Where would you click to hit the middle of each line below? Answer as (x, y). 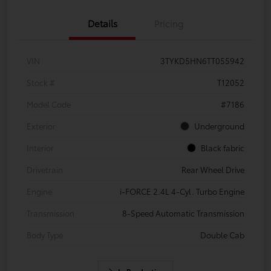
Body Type (45, 235)
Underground (219, 126)
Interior (40, 148)
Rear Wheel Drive (213, 170)
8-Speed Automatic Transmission (183, 213)
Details (102, 23)
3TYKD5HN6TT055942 (202, 61)
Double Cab (222, 235)
